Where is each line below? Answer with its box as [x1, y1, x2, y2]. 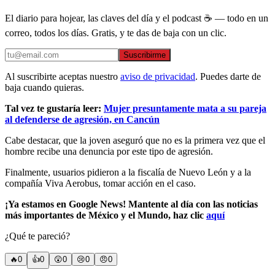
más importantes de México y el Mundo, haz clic [5, 210, 206, 221]
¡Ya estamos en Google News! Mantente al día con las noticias [5, 199, 258, 210]
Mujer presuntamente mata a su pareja [104, 103, 266, 114]
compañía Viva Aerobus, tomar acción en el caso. [5, 178, 196, 189]
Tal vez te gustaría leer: [5, 103, 104, 114]
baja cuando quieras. [5, 82, 84, 93]
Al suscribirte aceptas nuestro [5, 71, 118, 82]
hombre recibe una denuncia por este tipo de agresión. [5, 146, 213, 157]
